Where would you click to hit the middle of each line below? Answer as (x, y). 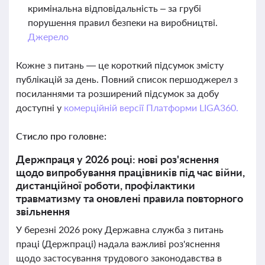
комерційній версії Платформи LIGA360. (151, 107)
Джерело (48, 36)
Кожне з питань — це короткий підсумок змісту (120, 65)
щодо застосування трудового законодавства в (119, 258)
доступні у (40, 107)
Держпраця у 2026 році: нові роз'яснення (117, 159)
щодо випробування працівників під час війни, (130, 172)
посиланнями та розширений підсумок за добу (117, 93)
